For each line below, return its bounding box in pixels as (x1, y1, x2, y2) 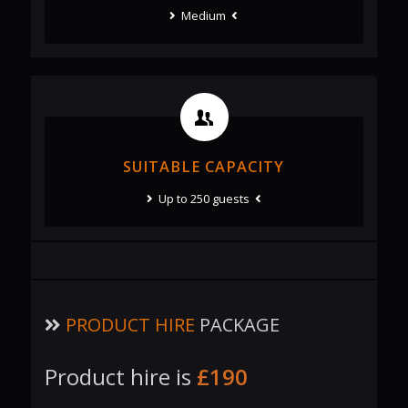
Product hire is (44, 361, 197, 392)
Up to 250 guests (152, 190, 255, 208)
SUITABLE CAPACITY (123, 157, 285, 178)
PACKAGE (194, 312, 280, 338)
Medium (176, 7, 232, 25)
